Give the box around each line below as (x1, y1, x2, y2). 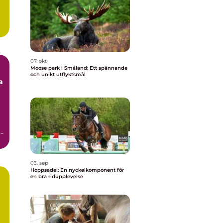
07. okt (30, 58, 47, 64)
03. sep (30, 160, 48, 166)
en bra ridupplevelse (30, 173, 83, 180)
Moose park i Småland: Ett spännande (30, 65, 127, 71)
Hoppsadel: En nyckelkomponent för (30, 167, 124, 173)
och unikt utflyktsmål (30, 71, 86, 78)
